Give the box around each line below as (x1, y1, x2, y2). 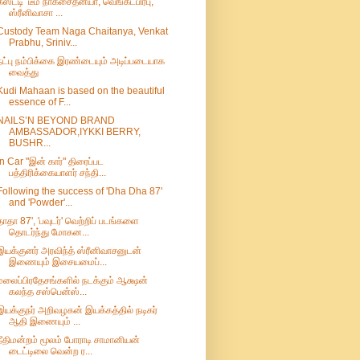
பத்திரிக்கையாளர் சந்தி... (8, 167, 106, 179)
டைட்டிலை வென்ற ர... (8, 346, 92, 358)
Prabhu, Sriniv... (8, 37, 77, 49)
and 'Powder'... (8, 197, 72, 209)
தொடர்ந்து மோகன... (8, 227, 89, 239)
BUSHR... (8, 137, 51, 149)
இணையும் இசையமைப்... (8, 256, 107, 268)
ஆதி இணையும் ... (8, 316, 80, 328)
